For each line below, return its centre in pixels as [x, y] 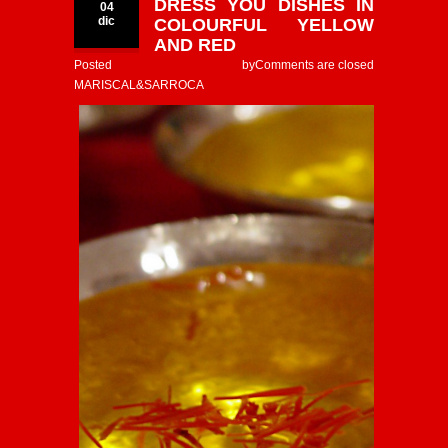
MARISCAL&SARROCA [139, 84]
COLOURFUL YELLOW [264, 24]
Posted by [164, 64]
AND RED [195, 44]
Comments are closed [314, 64]
